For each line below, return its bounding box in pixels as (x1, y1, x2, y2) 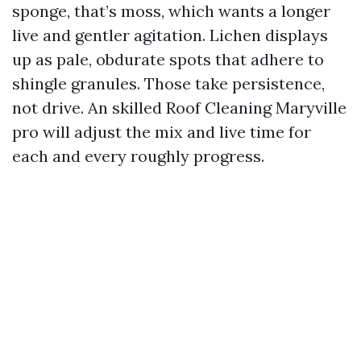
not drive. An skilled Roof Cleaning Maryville (12, 98, 346, 118)
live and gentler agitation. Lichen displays (12, 25, 328, 45)
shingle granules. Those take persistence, (12, 73, 325, 93)
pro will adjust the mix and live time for (12, 122, 311, 142)
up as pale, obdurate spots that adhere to (12, 49, 324, 69)
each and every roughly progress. (12, 146, 264, 166)
